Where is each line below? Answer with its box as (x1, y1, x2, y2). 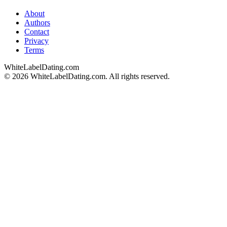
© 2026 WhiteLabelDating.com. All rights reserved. (4, 71, 170, 81)
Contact (24, 27, 49, 36)
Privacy (24, 36, 49, 45)
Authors (24, 18, 50, 27)
